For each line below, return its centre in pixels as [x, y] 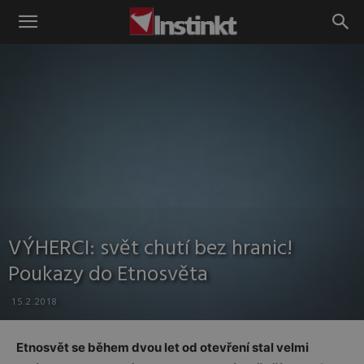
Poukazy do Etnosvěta [108, 275]
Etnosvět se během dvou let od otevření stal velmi [162, 347]
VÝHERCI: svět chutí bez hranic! [150, 249]
